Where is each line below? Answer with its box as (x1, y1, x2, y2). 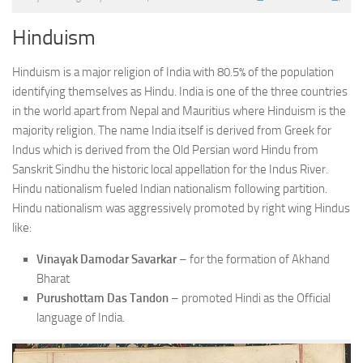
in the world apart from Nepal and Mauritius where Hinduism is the (12, 103, 346, 118)
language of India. (36, 310, 125, 325)
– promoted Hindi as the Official (169, 290, 331, 305)
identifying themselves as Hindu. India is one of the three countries (12, 83, 348, 99)
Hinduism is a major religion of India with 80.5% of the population (12, 64, 334, 79)
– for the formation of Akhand (177, 251, 330, 267)
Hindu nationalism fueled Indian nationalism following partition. (12, 181, 327, 196)
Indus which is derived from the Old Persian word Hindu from (12, 142, 318, 157)
